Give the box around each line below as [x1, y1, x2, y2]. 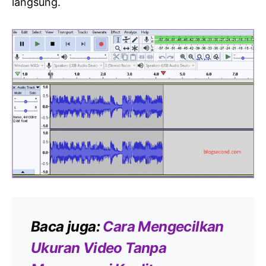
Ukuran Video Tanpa [31, 239, 167, 256]
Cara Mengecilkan [103, 217, 224, 235]
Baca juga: [31, 217, 103, 235]
